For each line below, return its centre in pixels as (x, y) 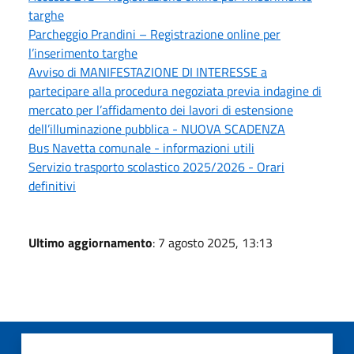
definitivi (52, 185)
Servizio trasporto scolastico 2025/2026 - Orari (156, 166)
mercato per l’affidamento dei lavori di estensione (161, 109)
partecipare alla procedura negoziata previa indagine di (175, 90)
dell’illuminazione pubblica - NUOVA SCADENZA (157, 128)
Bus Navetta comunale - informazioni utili (141, 147)
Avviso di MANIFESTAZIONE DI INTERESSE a (148, 72)
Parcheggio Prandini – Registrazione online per (154, 34)
